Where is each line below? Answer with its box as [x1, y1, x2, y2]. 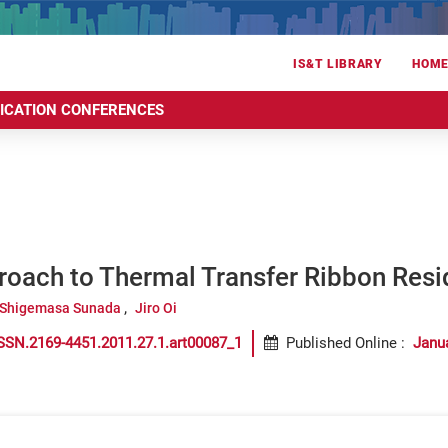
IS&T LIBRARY [293, 57, 383, 72]
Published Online [286, 334, 397, 352]
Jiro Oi [134, 300, 177, 316]
